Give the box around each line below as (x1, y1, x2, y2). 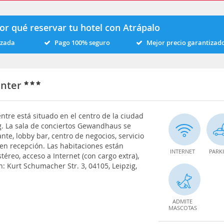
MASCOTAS (168, 203, 197, 211)
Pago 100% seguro (54, 38, 110, 47)
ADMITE (172, 197, 192, 205)
